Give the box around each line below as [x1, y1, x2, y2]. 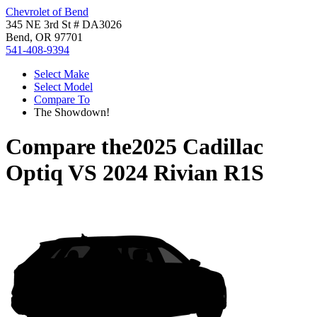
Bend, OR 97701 [6, 31, 83, 43]
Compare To [34, 93, 90, 105]
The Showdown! [34, 106, 110, 118]
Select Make [34, 68, 89, 80]
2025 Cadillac [132, 134, 263, 160]
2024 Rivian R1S [103, 160, 264, 186]
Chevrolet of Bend [6, 6, 88, 18]
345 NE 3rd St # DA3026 [6, 18, 122, 30]
